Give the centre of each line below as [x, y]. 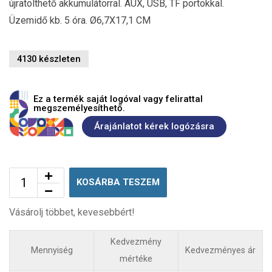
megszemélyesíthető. [79, 108]
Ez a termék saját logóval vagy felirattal [118, 99]
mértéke [136, 259]
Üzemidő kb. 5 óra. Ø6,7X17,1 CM [80, 20]
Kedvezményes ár [220, 250]
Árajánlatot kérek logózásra [154, 127]
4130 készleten [49, 59]
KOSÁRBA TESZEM [118, 182]
